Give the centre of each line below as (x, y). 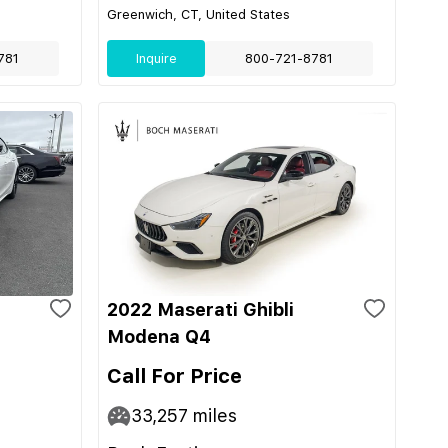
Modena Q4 (159, 336)
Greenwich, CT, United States (198, 14)
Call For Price (174, 376)
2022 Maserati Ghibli (200, 309)
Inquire (156, 58)
